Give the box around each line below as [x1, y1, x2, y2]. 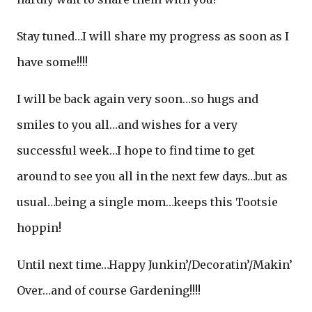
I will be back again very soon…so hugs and [17, 92, 258, 107]
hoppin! [17, 221, 61, 235]
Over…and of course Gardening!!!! [17, 283, 201, 298]
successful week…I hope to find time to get [17, 143, 255, 158]
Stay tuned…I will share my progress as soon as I [17, 29, 289, 44]
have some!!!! [17, 55, 88, 70]
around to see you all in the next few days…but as [17, 169, 288, 184]
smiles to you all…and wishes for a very [17, 118, 237, 132]
